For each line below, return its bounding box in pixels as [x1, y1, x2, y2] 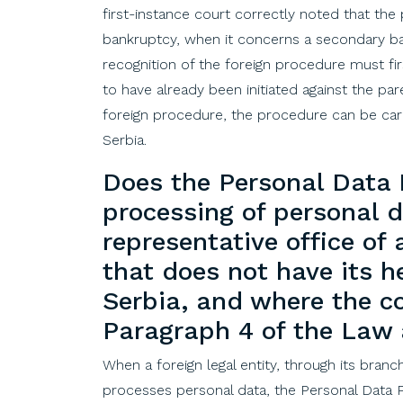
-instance [129, 4, 194, 22]
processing [103, 196, 234, 227]
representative [103, 226, 278, 256]
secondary [316, 30, 385, 48]
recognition [103, 55, 176, 73]
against [302, 80, 347, 98]
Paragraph [103, 315, 230, 345]
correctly [235, 4, 295, 22]
